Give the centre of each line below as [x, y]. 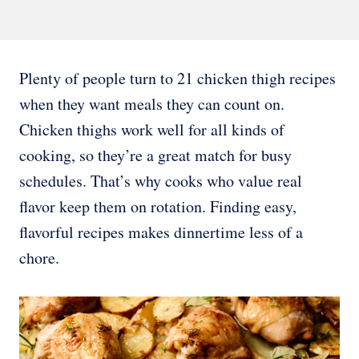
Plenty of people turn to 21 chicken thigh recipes [177, 78]
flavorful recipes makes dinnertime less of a [161, 232]
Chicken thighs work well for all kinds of [152, 129]
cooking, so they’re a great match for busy [155, 155]
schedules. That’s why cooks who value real [161, 180]
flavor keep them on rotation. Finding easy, [158, 206]
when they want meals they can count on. [152, 103]
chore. [39, 257]
